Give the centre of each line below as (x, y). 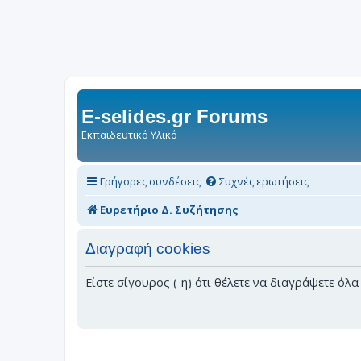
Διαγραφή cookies (148, 249)
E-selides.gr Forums (174, 116)
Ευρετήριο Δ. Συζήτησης (169, 209)
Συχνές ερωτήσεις (264, 181)
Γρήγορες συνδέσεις (150, 181)
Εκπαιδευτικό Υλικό (129, 135)
